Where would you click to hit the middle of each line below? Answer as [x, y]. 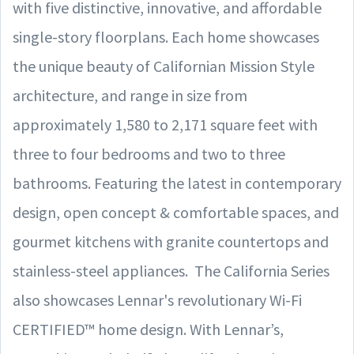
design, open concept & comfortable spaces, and [176, 212]
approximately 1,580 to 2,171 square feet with [165, 124]
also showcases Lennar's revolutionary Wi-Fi [157, 299]
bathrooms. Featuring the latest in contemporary [177, 183]
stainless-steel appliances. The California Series [171, 270]
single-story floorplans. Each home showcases [166, 36]
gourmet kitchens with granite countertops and [171, 241]
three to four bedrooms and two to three [149, 153]
